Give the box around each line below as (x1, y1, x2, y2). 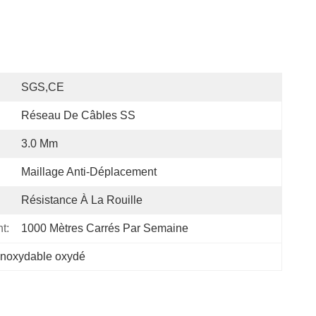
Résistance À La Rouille (21, 194, 142, 206)
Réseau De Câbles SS (21, 109, 135, 121)
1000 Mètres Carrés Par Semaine (21, 222, 188, 234)
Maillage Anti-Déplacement (21, 166, 157, 178)
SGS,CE (21, 81, 64, 93)
